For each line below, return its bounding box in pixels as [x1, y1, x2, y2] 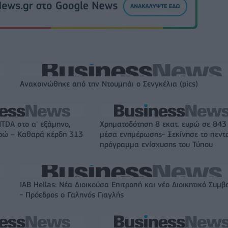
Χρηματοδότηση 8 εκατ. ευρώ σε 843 [100, 119, 226, 129]
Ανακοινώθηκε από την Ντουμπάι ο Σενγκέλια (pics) [20, 79, 198, 89]
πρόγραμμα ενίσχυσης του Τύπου [100, 139, 213, 149]
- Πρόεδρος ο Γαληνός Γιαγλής [20, 190, 124, 199]
